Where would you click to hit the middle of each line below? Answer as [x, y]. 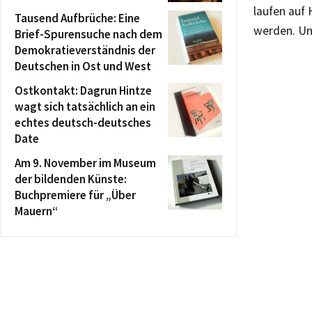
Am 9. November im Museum [85, 163]
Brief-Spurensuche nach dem [88, 34]
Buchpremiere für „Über [75, 195]
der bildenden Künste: [71, 179]
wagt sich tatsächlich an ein [85, 107]
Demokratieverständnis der [85, 50]
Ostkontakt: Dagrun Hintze [83, 91]
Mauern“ [36, 211]
